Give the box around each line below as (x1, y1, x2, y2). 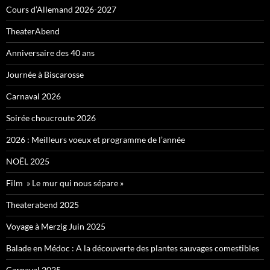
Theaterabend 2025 (6, 199, 79, 210)
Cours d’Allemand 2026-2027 (6, 4, 116, 15)
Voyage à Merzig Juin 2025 (6, 221, 105, 232)
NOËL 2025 (6, 156, 49, 167)
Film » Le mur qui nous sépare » (6, 178, 124, 189)
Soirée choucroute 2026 (6, 113, 96, 124)
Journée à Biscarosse (6, 69, 84, 80)
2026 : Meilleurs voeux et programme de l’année (6, 134, 185, 145)
